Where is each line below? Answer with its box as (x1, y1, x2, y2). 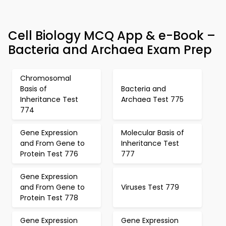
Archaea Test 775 (121, 94, 184, 104)
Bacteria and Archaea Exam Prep (8, 41, 212, 58)
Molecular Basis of (121, 128, 184, 138)
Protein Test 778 (20, 193, 78, 203)
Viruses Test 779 (121, 182, 179, 192)
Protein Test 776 (20, 149, 78, 159)
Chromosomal (20, 73, 71, 83)
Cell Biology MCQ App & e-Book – (8, 27, 215, 44)
